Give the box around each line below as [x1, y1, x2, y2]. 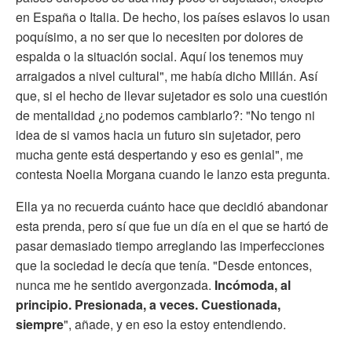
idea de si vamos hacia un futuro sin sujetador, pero [16, 125, 301, 144]
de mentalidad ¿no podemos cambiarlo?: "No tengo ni [16, 105, 315, 124]
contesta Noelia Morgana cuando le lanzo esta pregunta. [16, 164, 330, 183]
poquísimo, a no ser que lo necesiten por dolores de [16, 27, 303, 46]
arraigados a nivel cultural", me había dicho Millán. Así [16, 66, 317, 85]
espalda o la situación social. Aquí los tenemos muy [16, 46, 303, 65]
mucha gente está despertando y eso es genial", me [16, 145, 303, 163]
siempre [16, 314, 64, 333]
